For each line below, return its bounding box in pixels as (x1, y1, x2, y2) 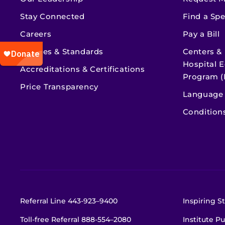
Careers (20, 29, 52, 39)
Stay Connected (20, 12, 85, 22)
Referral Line (20, 196, 68, 206)
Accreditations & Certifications (20, 64, 145, 74)
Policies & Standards (20, 47, 103, 57)
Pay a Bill (182, 29, 220, 39)
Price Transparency (20, 82, 98, 92)
